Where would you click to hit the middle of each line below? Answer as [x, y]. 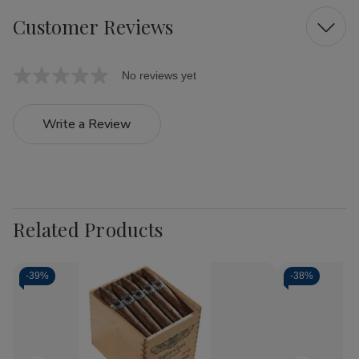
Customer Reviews [93, 26]
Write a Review [87, 125]
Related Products [88, 229]
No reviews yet [159, 76]
